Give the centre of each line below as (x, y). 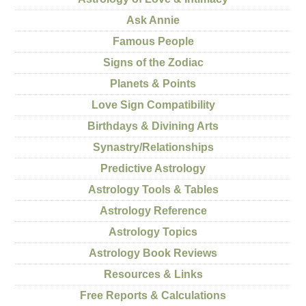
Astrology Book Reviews (153, 253)
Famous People (153, 41)
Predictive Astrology (153, 168)
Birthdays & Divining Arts (153, 126)
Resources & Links (153, 274)
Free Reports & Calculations (153, 295)
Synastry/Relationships (153, 147)
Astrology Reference (153, 211)
